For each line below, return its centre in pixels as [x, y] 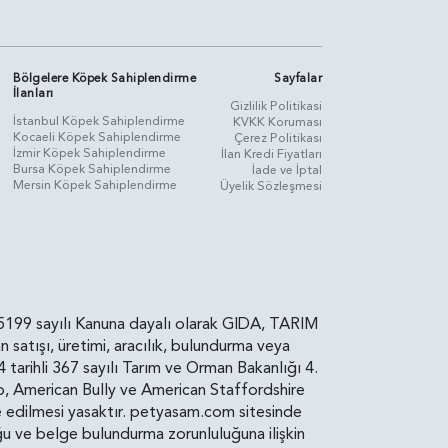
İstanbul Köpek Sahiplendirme [98, 120]
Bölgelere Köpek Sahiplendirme [104, 77]
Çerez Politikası [278, 137]
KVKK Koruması [277, 121]
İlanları [33, 92]
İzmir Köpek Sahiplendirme [89, 152]
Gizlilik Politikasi [276, 105]
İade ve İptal [287, 169]
